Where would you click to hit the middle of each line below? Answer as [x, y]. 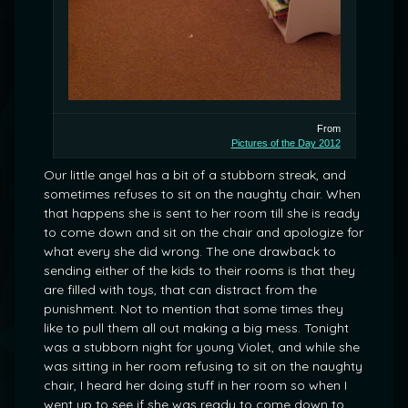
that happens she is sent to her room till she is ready [202, 213]
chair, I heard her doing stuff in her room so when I [195, 385]
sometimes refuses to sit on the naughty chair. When [202, 194]
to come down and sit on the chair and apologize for [204, 232]
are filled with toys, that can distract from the [180, 290]
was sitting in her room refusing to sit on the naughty [203, 366]
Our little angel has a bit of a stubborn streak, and [195, 175]
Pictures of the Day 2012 [286, 143]
